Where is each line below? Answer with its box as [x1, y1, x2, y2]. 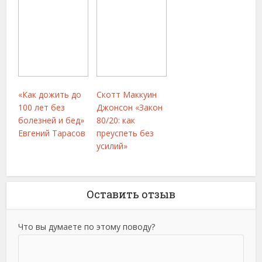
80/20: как [96, 115, 136, 126]
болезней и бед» [18, 115, 85, 126]
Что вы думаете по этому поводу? [18, 221, 156, 232]
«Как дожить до [18, 89, 82, 100]
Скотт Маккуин [96, 89, 157, 100]
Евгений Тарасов [18, 127, 86, 139]
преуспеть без [96, 127, 154, 139]
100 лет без [18, 102, 65, 113]
